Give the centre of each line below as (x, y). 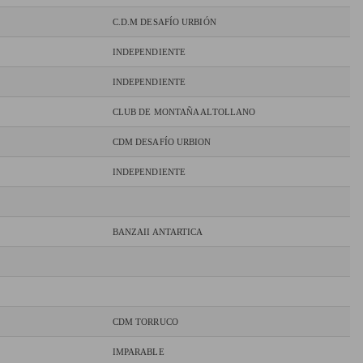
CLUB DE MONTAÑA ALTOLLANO (184, 112)
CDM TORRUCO (145, 322)
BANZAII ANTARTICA (158, 232)
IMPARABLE (138, 352)
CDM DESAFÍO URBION (162, 142)
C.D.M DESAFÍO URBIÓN (164, 22)
